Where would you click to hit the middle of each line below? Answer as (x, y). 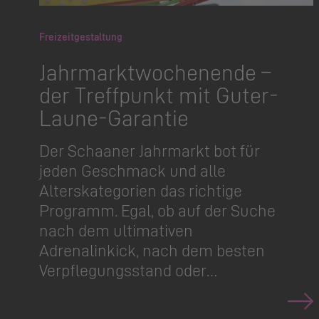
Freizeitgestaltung (81, 37)
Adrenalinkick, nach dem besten (152, 250)
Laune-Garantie (114, 117)
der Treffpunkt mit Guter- (159, 95)
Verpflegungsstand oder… (128, 270)
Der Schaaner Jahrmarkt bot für (150, 150)
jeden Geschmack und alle (132, 170)
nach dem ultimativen (116, 230)
